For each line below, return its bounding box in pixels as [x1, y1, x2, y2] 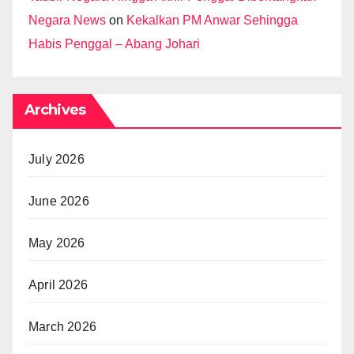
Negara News [28, 13, 106, 28]
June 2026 [28, 194, 89, 209]
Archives [24, 101, 85, 119]
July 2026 [28, 153, 85, 167]
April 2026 [28, 278, 88, 292]
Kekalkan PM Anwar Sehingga [126, 13, 298, 28]
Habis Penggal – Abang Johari [28, 37, 200, 51]
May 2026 [28, 236, 85, 250]
